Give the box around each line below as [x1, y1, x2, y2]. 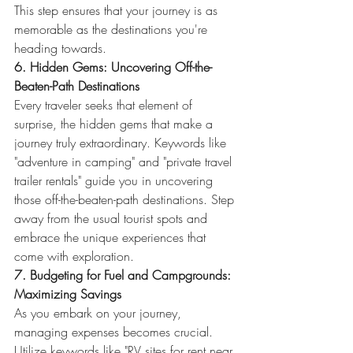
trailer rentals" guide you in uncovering [14, 172, 217, 189]
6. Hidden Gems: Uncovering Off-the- [14, 58, 212, 76]
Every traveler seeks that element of [14, 96, 196, 113]
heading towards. [14, 39, 106, 57]
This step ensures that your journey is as [14, 2, 221, 19]
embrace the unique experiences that [14, 229, 210, 246]
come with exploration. [14, 247, 134, 265]
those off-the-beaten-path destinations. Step [14, 191, 238, 208]
